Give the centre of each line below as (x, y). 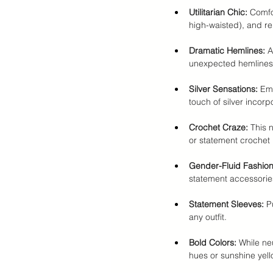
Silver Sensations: (223, 89)
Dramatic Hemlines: (227, 51)
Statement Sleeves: (226, 204)
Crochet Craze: (218, 127)
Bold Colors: (213, 243)
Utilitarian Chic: (218, 12)
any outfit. (208, 217)
